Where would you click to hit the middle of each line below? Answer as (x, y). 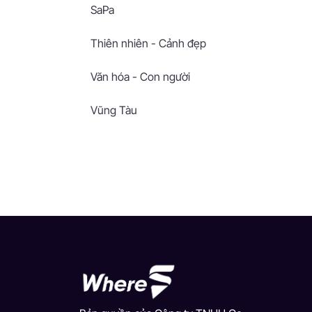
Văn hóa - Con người (140, 77)
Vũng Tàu (114, 110)
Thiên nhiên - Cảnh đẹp (148, 43)
